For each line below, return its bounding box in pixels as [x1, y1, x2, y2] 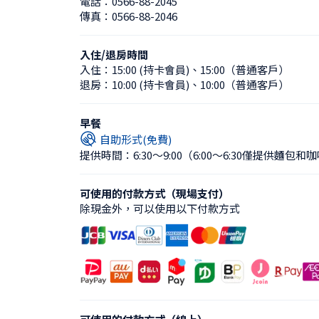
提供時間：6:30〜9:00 [80, 147, 182, 162]
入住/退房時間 [80, 47, 148, 62]
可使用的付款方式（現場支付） [80, 186, 229, 201]
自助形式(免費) [100, 131, 172, 147]
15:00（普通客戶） [200, 62, 289, 77]
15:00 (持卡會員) [112, 62, 189, 77]
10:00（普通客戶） [200, 77, 289, 92]
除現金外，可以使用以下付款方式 [80, 201, 240, 216]
